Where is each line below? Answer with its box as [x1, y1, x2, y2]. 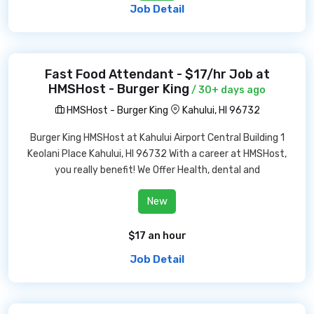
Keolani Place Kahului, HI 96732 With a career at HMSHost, [27, 148, 287, 160]
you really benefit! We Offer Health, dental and [54, 164, 260, 176]
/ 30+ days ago [189, 84, 266, 96]
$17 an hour [128, 230, 186, 242]
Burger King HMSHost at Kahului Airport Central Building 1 [29, 132, 285, 144]
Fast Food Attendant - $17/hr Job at [44, 67, 270, 82]
